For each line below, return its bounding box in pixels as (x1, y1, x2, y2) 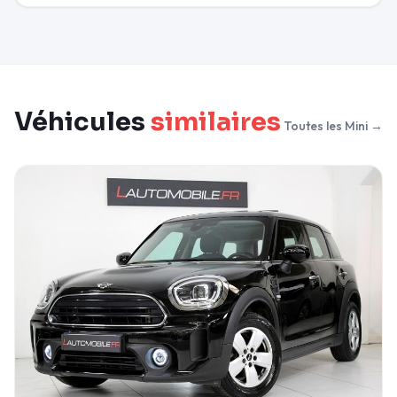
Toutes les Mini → (284, 117, 383, 134)
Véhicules (14, 105, 151, 137)
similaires (151, 105, 281, 137)
